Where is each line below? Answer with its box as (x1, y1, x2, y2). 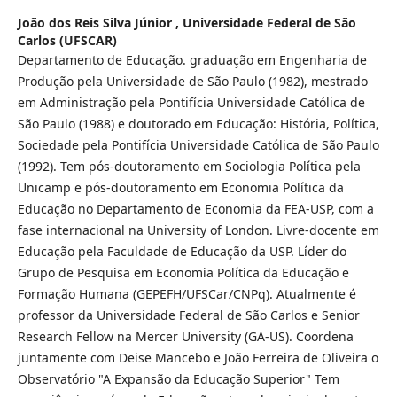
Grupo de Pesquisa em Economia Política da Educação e (17, 264, 349, 282)
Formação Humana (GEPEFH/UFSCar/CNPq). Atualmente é (17, 285, 356, 303)
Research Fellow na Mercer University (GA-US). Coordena (17, 328, 354, 346)
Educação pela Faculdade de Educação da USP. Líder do (17, 243, 346, 261)
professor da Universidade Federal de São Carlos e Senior (17, 307, 360, 324)
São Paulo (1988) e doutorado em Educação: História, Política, (17, 115, 379, 133)
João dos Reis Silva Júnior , (17, 14, 183, 32)
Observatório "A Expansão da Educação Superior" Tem (17, 370, 339, 388)
